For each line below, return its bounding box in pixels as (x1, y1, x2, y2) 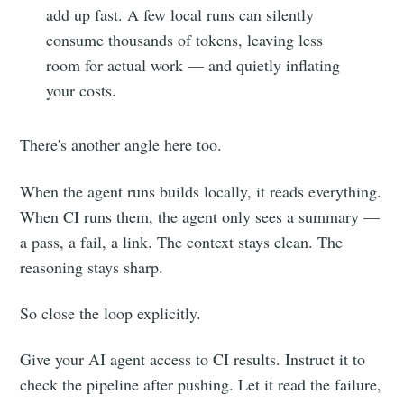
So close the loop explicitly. (20, 301, 202, 324)
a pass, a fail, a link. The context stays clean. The (20, 230, 344, 252)
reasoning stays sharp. (20, 255, 164, 278)
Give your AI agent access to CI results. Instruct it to (20, 347, 366, 370)
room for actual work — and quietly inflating (46, 54, 341, 77)
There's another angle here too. (20, 133, 223, 156)
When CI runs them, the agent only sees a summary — (20, 205, 381, 227)
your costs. (46, 79, 117, 102)
